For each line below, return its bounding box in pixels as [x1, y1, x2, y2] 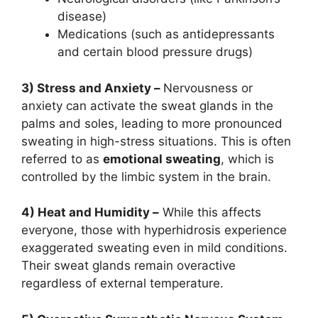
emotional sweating [103, 151, 221, 166]
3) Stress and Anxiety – [21, 80, 163, 95]
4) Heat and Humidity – [21, 205, 159, 220]
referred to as [21, 151, 103, 166]
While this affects [159, 205, 261, 220]
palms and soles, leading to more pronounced [21, 116, 283, 131]
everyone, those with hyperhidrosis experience [21, 223, 287, 238]
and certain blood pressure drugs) [57, 45, 253, 60]
